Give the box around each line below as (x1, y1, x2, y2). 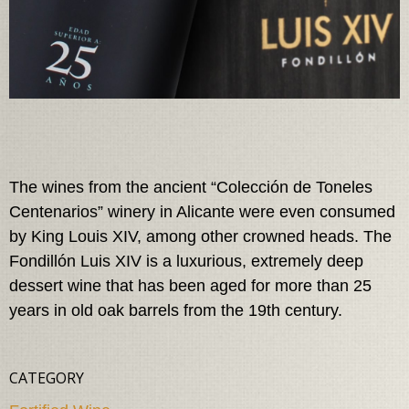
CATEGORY (9, 367, 84, 388)
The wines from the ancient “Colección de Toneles (9, 177, 372, 196)
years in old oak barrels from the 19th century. (9, 300, 347, 320)
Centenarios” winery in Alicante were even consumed (9, 202, 395, 221)
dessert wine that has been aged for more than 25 (9, 276, 372, 295)
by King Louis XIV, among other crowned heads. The (9, 226, 392, 246)
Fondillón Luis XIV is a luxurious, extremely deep (9, 251, 363, 270)
